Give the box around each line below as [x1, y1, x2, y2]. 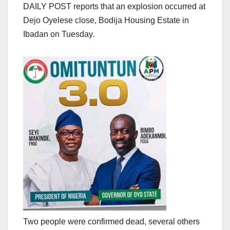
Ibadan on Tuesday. [23, 29, 94, 39]
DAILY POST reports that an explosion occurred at [23, 2, 205, 11]
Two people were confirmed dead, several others [23, 217, 200, 226]
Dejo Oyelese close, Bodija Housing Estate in [23, 15, 189, 25]
